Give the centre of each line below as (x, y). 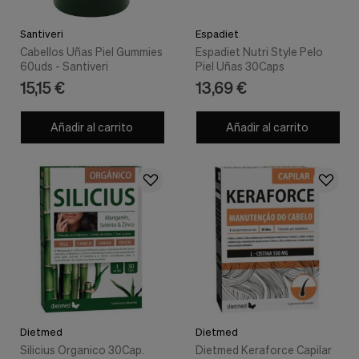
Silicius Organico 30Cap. (82, 350)
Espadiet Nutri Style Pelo (259, 52)
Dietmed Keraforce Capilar (264, 350)
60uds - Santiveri (64, 66)
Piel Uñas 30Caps (240, 66)
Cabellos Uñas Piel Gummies (91, 52)
